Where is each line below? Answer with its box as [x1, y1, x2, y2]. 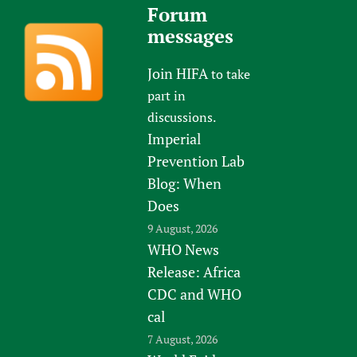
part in [147, 86, 186, 104]
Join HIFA [147, 63, 209, 83]
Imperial [147, 128, 202, 148]
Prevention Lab [147, 151, 245, 171]
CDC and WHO [147, 284, 242, 304]
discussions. [147, 108, 217, 126]
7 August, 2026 [147, 331, 218, 347]
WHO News [147, 239, 220, 259]
